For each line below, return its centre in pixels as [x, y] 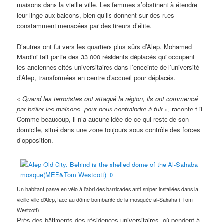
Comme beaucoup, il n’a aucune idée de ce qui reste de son [103, 119]
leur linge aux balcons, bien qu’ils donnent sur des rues [96, 15]
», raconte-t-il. [184, 109]
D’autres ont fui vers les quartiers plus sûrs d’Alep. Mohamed [105, 46]
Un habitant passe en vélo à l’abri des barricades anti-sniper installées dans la [108, 189]
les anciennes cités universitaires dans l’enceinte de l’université [108, 67]
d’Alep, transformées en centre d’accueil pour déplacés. [97, 77]
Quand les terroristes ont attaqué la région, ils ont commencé [110, 99]
